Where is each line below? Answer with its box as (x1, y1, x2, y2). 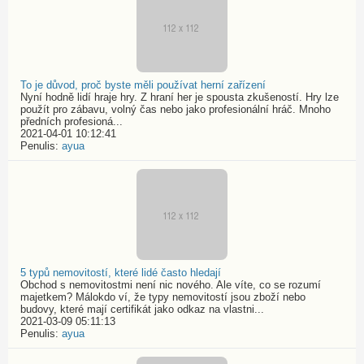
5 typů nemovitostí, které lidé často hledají (20, 266, 221, 279)
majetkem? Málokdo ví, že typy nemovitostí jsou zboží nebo (20, 291, 305, 303)
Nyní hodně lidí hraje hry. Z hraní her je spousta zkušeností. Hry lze (20, 91, 339, 103)
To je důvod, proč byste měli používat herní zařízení (20, 79, 266, 91)
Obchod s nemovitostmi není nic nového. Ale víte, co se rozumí (20, 279, 321, 291)
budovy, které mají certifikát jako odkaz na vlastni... (20, 303, 264, 315)
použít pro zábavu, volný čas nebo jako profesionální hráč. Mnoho (20, 103, 331, 115)
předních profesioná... (20, 115, 123, 128)
